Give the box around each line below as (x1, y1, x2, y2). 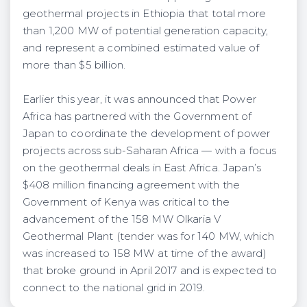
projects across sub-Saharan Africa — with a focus (23, 144, 277, 157)
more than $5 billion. (23, 58, 126, 71)
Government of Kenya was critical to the (23, 195, 230, 208)
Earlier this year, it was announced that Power (23, 93, 256, 106)
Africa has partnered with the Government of (23, 110, 252, 123)
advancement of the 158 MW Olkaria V (23, 212, 221, 225)
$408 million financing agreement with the (23, 178, 241, 191)
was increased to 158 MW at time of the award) (23, 247, 267, 260)
